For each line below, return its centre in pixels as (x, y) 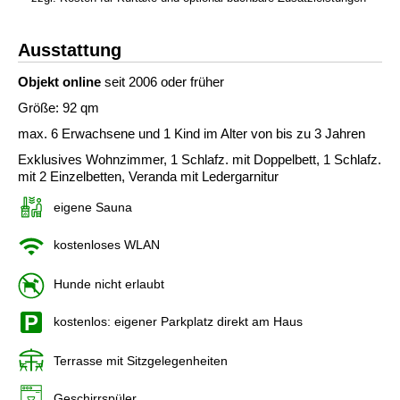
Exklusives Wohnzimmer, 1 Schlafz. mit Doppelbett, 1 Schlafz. (200, 159)
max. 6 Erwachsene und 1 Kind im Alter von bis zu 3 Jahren (192, 133)
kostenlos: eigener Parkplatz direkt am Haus (178, 321)
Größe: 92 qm (58, 108)
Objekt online (59, 82)
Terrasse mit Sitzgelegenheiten (141, 361)
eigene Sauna (93, 207)
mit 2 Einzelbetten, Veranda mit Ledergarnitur (148, 176)
